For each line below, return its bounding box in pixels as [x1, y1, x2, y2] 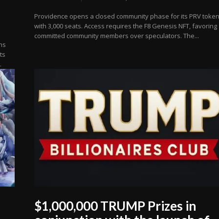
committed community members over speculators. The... [34, 31, 199, 40]
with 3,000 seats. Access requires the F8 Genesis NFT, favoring [34, 21, 218, 30]
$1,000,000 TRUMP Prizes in [34, 198, 197, 214]
